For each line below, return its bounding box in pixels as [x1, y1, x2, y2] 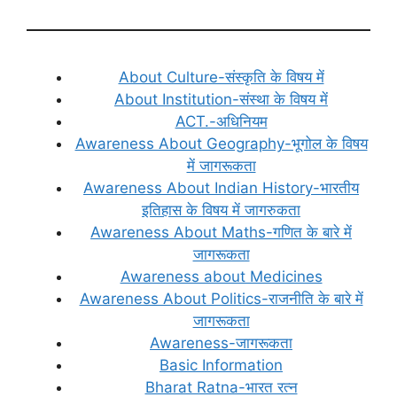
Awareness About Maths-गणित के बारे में [90, 222, 352, 241]
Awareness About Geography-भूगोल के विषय [74, 134, 368, 152]
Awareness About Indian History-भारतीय [83, 178, 359, 197]
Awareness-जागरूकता [150, 333, 292, 352]
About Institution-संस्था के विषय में [114, 90, 328, 108]
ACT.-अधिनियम [175, 112, 268, 130]
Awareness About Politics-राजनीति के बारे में [79, 289, 363, 307]
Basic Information [160, 355, 283, 374]
